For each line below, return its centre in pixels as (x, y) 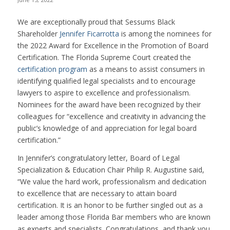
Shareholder (38, 33)
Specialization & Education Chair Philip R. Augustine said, (111, 169)
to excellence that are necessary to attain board (97, 193)
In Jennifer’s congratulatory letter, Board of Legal (98, 158)
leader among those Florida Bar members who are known (114, 217)
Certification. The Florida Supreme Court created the (104, 57)
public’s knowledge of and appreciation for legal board (107, 128)
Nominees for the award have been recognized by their (109, 104)
